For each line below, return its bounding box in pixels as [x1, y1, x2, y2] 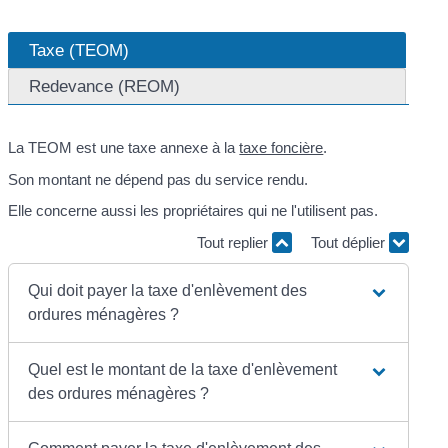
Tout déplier [310, 233, 389, 251]
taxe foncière [239, 139, 324, 157]
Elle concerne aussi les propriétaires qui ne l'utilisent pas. [8, 202, 379, 220]
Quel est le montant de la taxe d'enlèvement [28, 361, 338, 379]
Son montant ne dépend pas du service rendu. [8, 170, 309, 188]
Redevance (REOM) [29, 76, 181, 97]
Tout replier [196, 233, 272, 251]
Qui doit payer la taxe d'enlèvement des [28, 282, 308, 300]
